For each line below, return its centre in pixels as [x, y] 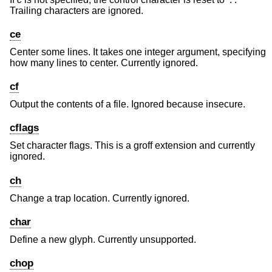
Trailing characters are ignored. [76, 10]
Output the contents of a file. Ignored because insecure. [127, 104]
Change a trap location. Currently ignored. [100, 198]
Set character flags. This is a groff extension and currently [132, 146]
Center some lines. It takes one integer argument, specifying [138, 52]
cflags [24, 128]
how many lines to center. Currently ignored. [104, 63]
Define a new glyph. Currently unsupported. [103, 239]
